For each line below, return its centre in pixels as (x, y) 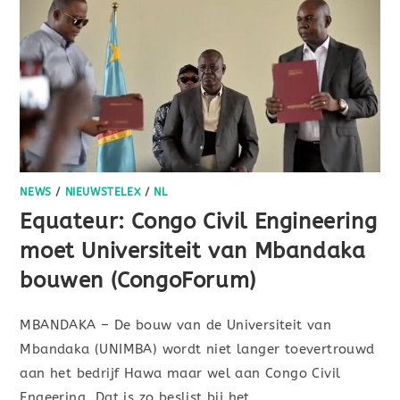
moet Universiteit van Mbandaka (193, 250)
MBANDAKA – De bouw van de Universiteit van (176, 325)
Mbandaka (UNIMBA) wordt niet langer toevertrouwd (197, 349)
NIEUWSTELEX (103, 192)
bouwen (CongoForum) (138, 280)
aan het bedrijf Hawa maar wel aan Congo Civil (180, 373)
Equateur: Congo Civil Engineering (199, 221)
